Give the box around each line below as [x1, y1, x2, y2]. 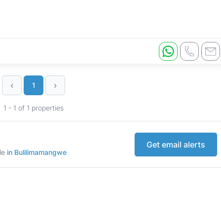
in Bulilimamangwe [7, 148, 67, 157]
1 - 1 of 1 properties [3, 104, 64, 112]
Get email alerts [147, 139, 205, 149]
